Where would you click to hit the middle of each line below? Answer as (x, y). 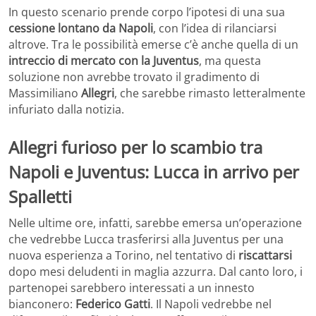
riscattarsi (265, 256)
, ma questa (230, 60)
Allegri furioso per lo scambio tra (135, 147)
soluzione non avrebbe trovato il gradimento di (134, 77)
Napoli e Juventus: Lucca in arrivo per (154, 171)
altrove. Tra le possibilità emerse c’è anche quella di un (153, 44)
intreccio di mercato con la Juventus (104, 60)
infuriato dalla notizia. (66, 109)
